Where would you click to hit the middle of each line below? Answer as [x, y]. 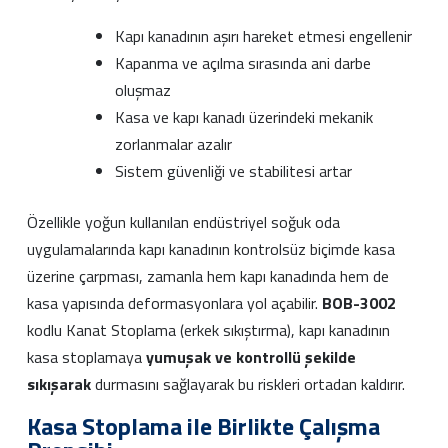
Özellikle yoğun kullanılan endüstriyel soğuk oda [183, 221]
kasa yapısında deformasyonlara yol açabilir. [174, 302]
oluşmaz [143, 89]
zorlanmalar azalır [173, 143]
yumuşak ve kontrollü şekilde [251, 356]
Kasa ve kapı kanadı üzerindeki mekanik [244, 116]
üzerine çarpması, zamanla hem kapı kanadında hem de [208, 275]
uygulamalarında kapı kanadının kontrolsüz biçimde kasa [211, 248]
